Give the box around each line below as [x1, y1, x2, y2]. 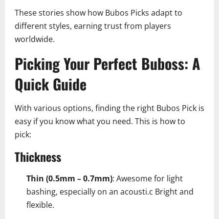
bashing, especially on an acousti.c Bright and [26, 186, 194, 197]
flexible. [26, 199, 54, 211]
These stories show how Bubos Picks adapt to [15, 7, 182, 19]
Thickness [15, 148, 61, 166]
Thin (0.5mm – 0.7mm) [26, 173, 112, 184]
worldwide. [15, 34, 55, 45]
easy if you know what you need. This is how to [15, 116, 189, 127]
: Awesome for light [112, 173, 183, 184]
